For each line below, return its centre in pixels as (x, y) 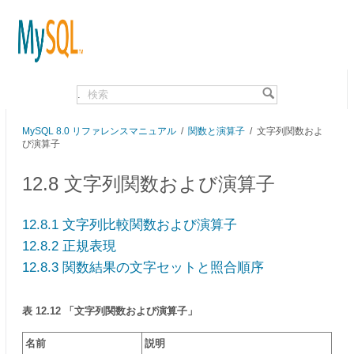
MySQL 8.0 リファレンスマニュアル (99, 131)
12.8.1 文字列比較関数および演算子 (130, 225)
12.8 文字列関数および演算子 (149, 184)
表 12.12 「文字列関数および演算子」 (110, 311)
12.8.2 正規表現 (69, 246)
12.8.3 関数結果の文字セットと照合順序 (143, 267)
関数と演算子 (217, 131)
